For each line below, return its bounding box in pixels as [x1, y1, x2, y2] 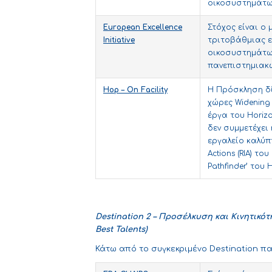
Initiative [103, 36, 135, 45]
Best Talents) [95, 225, 148, 234]
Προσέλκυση [158, 212, 212, 222]
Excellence [143, 23, 182, 32]
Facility [141, 86, 168, 95]
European [103, 23, 140, 32]
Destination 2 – [95, 212, 158, 222]
